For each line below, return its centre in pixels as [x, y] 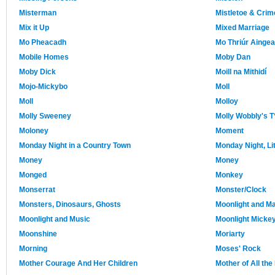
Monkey [229, 175]
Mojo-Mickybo [43, 87]
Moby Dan [233, 57]
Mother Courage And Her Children [78, 264]
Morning [33, 249]
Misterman [38, 13]
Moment [230, 131]
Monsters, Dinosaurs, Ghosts [70, 205]
